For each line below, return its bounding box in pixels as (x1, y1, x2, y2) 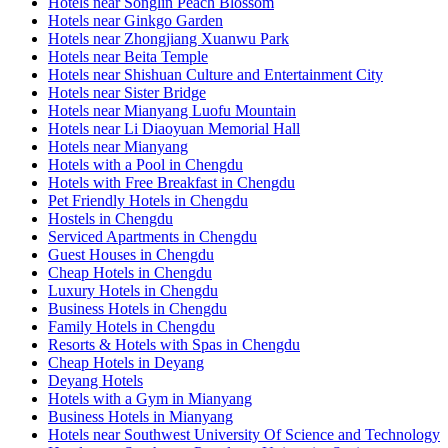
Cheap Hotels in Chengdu (48, 263, 212, 281)
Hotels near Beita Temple (48, 47, 208, 65)
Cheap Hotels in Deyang (48, 353, 204, 371)
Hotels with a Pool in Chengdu (48, 155, 243, 173)
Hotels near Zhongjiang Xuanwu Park (48, 29, 289, 47)
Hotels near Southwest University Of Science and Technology (48, 425, 440, 443)
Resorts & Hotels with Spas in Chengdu (48, 335, 300, 353)
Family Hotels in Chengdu (48, 317, 215, 335)
